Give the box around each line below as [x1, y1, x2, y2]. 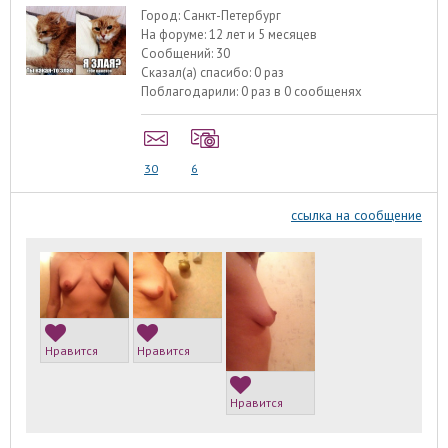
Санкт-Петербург [183, 7, 282, 25]
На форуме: [141, 26, 210, 44]
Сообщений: [141, 45, 217, 63]
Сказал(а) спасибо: [141, 64, 255, 82]
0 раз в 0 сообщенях [241, 83, 363, 101]
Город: [141, 7, 184, 25]
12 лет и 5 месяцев [209, 26, 318, 44]
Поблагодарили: [141, 83, 242, 101]
